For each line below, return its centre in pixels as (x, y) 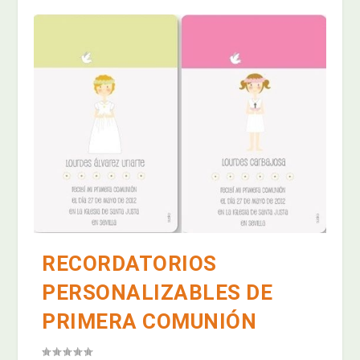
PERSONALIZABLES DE (157, 292)
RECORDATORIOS (129, 263)
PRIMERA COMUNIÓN (149, 321)
